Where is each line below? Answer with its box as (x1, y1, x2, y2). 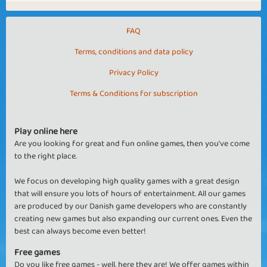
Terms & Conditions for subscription (69, 87, 198, 100)
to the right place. (14, 150, 77, 163)
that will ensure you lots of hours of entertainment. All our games (14, 187, 246, 200)
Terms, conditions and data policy (74, 45, 193, 58)
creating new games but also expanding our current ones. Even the (14, 212, 252, 225)
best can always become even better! (14, 225, 146, 238)
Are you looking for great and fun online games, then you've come (14, 137, 250, 150)
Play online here (14, 124, 77, 139)
